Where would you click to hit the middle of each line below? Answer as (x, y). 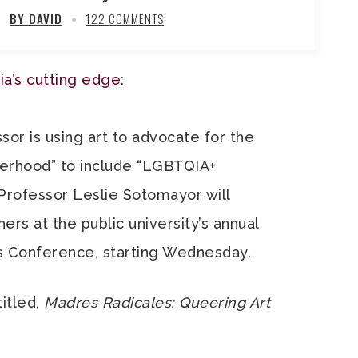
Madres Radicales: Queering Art (157, 302)
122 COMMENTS (125, 18)
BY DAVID (36, 18)
